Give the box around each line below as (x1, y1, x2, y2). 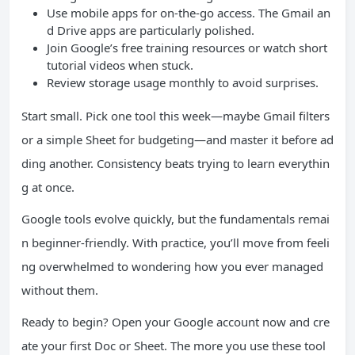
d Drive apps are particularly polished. (47, 22, 254, 38)
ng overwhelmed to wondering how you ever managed (21, 258, 323, 274)
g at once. (21, 179, 74, 195)
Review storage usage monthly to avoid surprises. (47, 74, 319, 90)
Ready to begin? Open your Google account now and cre (21, 314, 330, 330)
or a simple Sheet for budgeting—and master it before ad (21, 132, 334, 147)
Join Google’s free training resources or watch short (47, 40, 327, 55)
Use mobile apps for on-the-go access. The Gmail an (47, 5, 330, 21)
